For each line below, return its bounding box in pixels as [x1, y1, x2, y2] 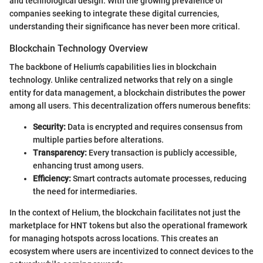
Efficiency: [33, 174, 71, 184]
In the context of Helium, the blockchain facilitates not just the [9, 208, 241, 218]
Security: [33, 122, 66, 132]
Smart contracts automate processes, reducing [71, 174, 247, 184]
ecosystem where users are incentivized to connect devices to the [9, 247, 254, 257]
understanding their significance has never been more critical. [9, 22, 240, 32]
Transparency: [33, 148, 87, 158]
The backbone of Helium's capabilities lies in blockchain [9, 62, 217, 72]
